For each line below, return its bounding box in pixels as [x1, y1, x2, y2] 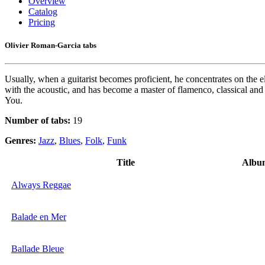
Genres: [5, 135, 38, 146]
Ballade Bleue [11, 244, 64, 254]
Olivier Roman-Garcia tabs [5, 41, 96, 50]
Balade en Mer [11, 212, 66, 222]
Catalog [28, 7, 57, 17]
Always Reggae [11, 180, 71, 190]
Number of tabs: [5, 115, 70, 126]
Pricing [28, 17, 55, 27]
